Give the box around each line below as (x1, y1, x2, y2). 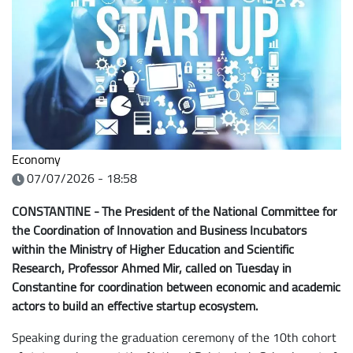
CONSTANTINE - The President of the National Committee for (12, 199, 337, 223)
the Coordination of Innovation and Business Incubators (12, 217, 307, 242)
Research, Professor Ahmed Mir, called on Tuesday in (12, 255, 292, 280)
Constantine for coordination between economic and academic (12, 274, 340, 299)
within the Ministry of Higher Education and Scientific (12, 236, 294, 261)
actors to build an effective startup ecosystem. (12, 293, 258, 318)
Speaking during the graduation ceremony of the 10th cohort (12, 325, 336, 349)
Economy (12, 147, 61, 171)
